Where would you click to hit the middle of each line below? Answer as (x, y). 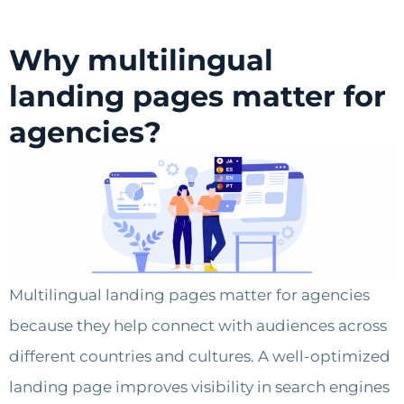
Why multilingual (141, 60)
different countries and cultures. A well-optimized (200, 357)
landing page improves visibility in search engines (199, 387)
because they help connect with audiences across (198, 326)
